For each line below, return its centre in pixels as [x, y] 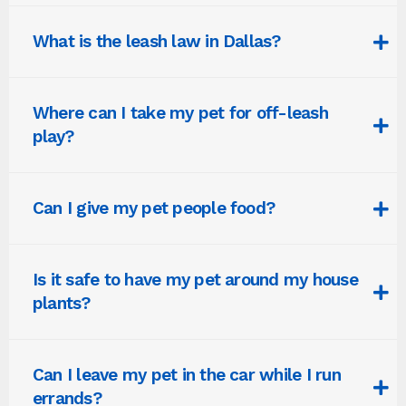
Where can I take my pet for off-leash [180, 113]
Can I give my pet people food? [154, 208]
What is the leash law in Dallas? [157, 41]
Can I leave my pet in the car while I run [187, 375]
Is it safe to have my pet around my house [195, 280]
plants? [62, 303]
